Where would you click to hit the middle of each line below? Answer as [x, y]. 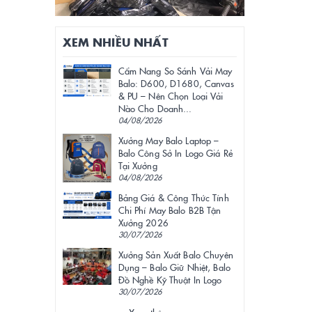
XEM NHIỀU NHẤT [115, 42]
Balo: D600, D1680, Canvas [176, 83]
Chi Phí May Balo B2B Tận [170, 210]
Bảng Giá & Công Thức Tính [173, 197]
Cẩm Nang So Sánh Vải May [175, 71]
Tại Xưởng [138, 165]
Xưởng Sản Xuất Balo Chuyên [175, 255]
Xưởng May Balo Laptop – [169, 140]
